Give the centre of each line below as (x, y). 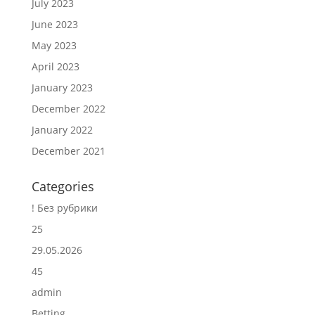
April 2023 (55, 66)
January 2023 (62, 88)
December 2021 (68, 151)
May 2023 (54, 45)
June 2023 (54, 24)
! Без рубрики (64, 208)
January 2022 (62, 130)
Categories (63, 186)
